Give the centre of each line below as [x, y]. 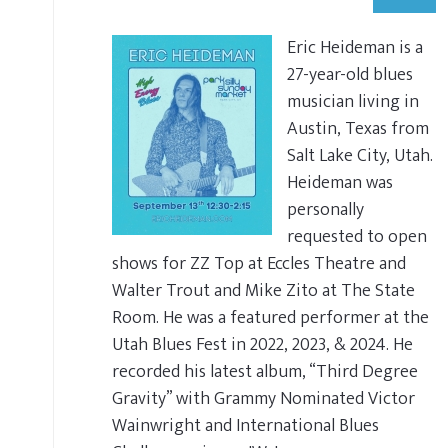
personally [325, 209]
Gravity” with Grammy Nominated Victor [263, 398]
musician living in [353, 101]
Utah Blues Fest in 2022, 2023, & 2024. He [262, 344]
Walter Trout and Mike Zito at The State [263, 290]
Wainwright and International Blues [245, 425]
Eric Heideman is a [355, 47]
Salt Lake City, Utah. [360, 155]
